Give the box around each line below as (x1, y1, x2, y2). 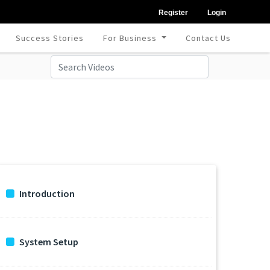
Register (159, 8, 188, 17)
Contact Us (185, 33, 231, 43)
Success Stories (16, 33, 84, 43)
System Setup (19, 236, 78, 248)
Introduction (19, 187, 75, 199)
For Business (103, 33, 160, 43)
